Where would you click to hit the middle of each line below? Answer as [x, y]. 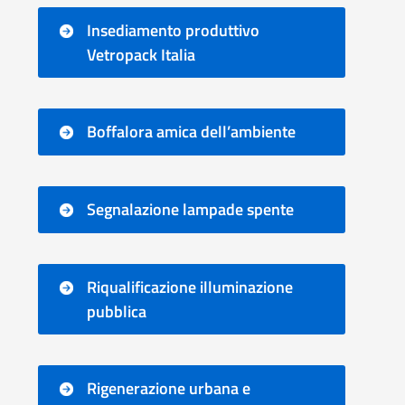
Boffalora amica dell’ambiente [191, 132]
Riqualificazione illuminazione [190, 287]
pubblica [117, 311]
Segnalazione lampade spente [190, 209]
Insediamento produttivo [173, 30]
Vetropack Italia [141, 55]
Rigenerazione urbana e [169, 388]
